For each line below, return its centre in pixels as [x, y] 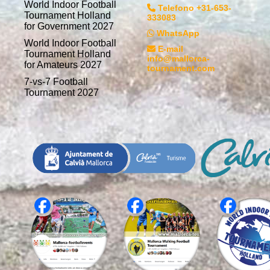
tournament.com [181, 68]
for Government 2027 [69, 27]
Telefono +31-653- [195, 8]
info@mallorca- [178, 59]
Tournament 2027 [61, 93]
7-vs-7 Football [56, 82]
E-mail [171, 49]
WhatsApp [178, 33]
